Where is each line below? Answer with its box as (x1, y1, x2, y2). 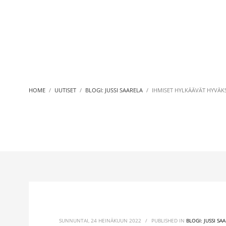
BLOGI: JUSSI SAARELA (85, 86, 143, 94)
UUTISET (54, 86, 76, 94)
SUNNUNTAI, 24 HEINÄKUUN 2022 (59, 217, 141, 224)
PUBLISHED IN (151, 217, 186, 224)
